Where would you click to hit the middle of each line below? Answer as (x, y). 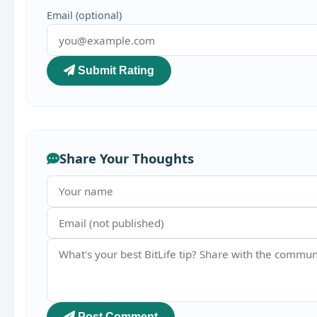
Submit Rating (114, 70)
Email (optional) (84, 16)
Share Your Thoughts (126, 158)
